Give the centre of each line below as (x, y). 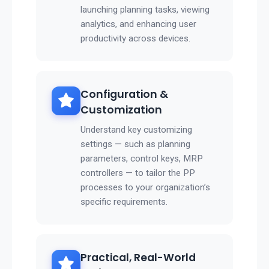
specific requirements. (124, 202)
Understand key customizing (136, 130)
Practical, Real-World (138, 258)
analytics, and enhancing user (138, 24)
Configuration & (124, 95)
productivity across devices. (135, 39)
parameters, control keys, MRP (142, 159)
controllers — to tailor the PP (138, 173)
